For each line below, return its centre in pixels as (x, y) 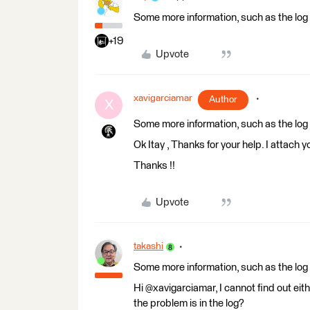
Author (223, 100)
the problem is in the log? (189, 303)
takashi (148, 246)
